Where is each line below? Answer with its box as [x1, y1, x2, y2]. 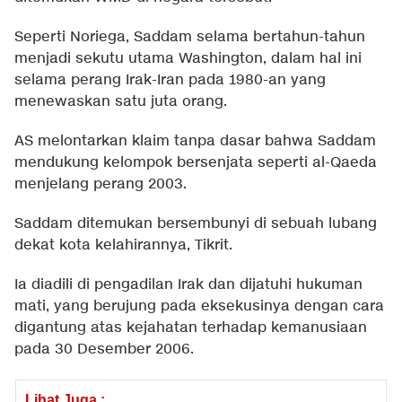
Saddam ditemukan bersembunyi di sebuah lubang [14, 214, 377, 234]
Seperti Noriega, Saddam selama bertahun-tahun [14, 28, 365, 48]
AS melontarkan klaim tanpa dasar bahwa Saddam [14, 132, 376, 152]
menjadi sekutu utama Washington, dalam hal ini [14, 49, 362, 69]
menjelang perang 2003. [14, 175, 187, 195]
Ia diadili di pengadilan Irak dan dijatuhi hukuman [14, 275, 363, 295]
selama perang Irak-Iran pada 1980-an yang [14, 71, 326, 91]
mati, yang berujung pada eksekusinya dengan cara [14, 297, 384, 317]
